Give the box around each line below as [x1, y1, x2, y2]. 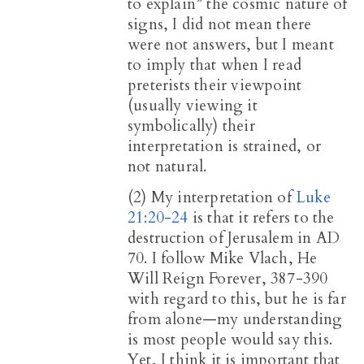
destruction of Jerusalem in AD [128, 227, 340, 249]
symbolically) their [128, 115, 255, 136]
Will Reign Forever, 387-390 [128, 267, 328, 289]
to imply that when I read [128, 54, 301, 76]
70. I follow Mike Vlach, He [128, 247, 318, 269]
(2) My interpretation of [128, 186, 296, 208]
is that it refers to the [188, 206, 335, 228]
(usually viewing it [128, 94, 258, 116]
